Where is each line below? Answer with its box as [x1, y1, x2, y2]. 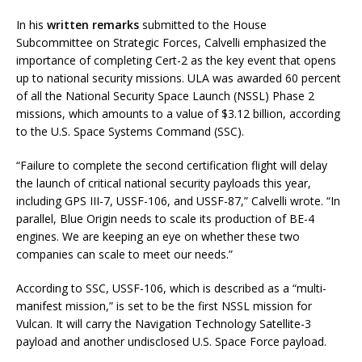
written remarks [47, 17, 139, 33]
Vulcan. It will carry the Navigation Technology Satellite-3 [16, 316, 311, 332]
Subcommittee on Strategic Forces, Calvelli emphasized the [16, 35, 326, 51]
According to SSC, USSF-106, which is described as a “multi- [16, 280, 326, 297]
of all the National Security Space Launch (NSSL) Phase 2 [16, 88, 314, 104]
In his [16, 17, 47, 33]
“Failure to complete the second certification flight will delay [16, 158, 327, 174]
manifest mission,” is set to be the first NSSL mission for [16, 298, 312, 314]
